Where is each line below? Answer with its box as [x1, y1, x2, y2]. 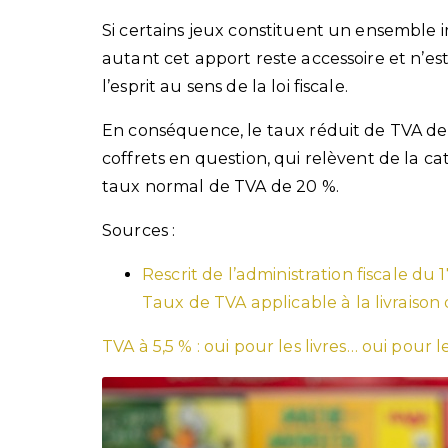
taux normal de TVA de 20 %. [102, 176, 339, 196]
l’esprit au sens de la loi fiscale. [102, 76, 348, 96]
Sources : [102, 220, 176, 240]
